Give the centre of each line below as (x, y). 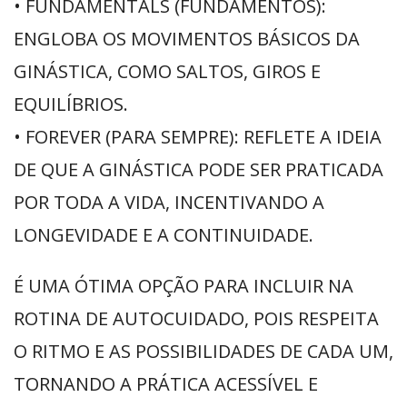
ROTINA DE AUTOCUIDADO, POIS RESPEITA (196, 318)
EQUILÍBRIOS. (71, 104)
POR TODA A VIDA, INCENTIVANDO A (169, 202)
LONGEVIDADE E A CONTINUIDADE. (164, 235)
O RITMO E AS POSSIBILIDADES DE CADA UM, (203, 351)
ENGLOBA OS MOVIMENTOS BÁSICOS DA (187, 39)
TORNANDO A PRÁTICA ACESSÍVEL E (166, 384)
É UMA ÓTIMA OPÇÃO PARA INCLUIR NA (184, 286)
